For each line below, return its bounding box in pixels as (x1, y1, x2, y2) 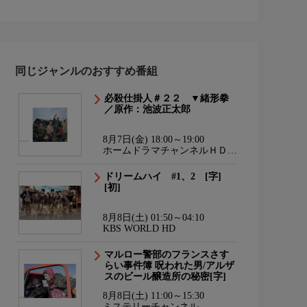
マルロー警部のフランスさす (104, 249, 229, 260)
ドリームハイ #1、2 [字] (104, 171, 221, 182)
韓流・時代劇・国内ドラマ (103, 156, 218, 167)
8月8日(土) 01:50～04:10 (103, 212, 204, 223)
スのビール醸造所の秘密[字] (104, 271, 226, 282)
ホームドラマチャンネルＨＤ (103, 145, 228, 156)
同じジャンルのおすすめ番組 (15, 65, 158, 77)
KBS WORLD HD (103, 223, 175, 234)
